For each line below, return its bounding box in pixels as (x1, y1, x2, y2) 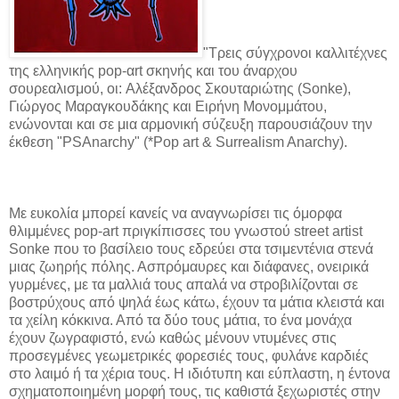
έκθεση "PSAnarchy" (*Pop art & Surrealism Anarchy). (9, 134, 347, 150)
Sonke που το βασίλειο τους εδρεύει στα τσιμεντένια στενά (9, 240, 373, 256)
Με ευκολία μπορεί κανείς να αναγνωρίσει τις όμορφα (9, 205, 342, 221)
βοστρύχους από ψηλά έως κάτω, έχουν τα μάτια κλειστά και (9, 294, 385, 310)
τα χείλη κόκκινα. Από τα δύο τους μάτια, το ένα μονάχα (9, 312, 352, 328)
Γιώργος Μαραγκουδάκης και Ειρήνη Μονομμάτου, (9, 98, 327, 114)
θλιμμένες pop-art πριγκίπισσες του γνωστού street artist (9, 223, 362, 239)
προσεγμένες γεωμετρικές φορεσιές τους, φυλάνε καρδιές (9, 347, 369, 363)
